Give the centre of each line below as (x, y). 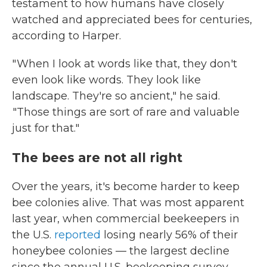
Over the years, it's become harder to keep (126, 187)
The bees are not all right (99, 158)
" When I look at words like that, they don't (125, 64)
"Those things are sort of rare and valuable (126, 112)
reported (77, 235)
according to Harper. (66, 36)
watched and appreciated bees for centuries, (132, 20)
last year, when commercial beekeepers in (126, 219)
